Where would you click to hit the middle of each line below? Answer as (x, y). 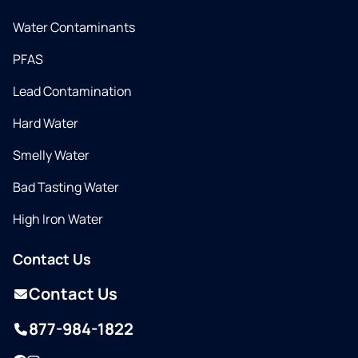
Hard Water (46, 123)
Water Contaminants (74, 27)
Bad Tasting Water (66, 187)
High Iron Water (58, 219)
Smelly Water (51, 155)
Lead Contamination (72, 91)
